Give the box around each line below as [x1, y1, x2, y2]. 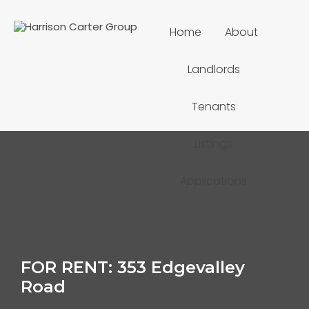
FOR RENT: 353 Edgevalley [21, 257, 245, 277]
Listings [195, 136, 233, 152]
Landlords [187, 61, 240, 77]
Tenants [191, 99, 236, 114]
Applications [180, 173, 248, 189]
